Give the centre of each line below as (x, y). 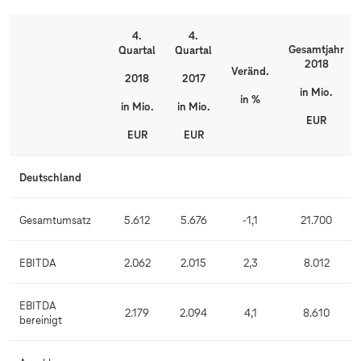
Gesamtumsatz (55, 222)
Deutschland (50, 179)
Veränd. (250, 73)
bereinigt (41, 322)
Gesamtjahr (316, 51)
